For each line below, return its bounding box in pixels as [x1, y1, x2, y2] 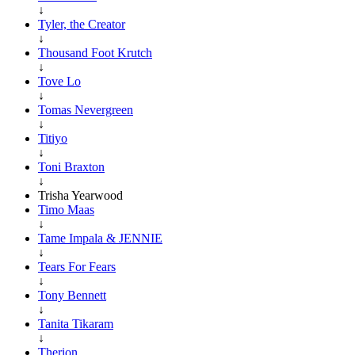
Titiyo [38, 131, 67, 145]
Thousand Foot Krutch [38, 45, 152, 59]
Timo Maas [38, 202, 94, 216]
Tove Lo [38, 74, 81, 88]
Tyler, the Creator [38, 17, 125, 31]
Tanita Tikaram [38, 316, 113, 330]
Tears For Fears [38, 259, 116, 273]
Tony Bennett [38, 288, 106, 302]
